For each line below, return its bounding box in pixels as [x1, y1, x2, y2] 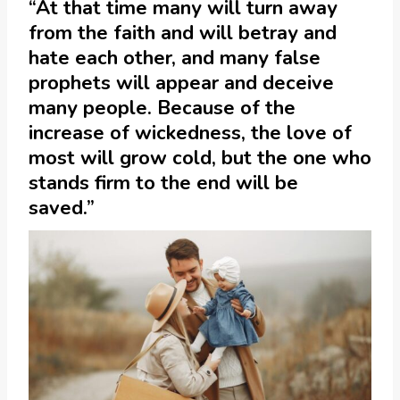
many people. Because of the [29, 94, 296, 121]
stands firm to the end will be [29, 169, 298, 196]
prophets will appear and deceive [29, 69, 334, 96]
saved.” [29, 194, 100, 221]
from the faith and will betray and [29, 19, 337, 46]
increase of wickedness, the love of [29, 119, 352, 146]
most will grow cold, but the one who [29, 144, 371, 171]
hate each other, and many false [29, 44, 321, 71]
